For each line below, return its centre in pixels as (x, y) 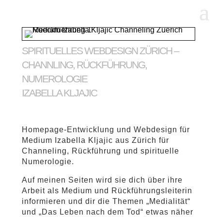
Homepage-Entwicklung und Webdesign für (106, 130)
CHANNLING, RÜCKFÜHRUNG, (84, 65)
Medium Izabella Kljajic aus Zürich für (95, 140)
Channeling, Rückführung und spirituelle (100, 151)
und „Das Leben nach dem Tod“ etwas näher (107, 212)
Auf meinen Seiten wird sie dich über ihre (102, 180)
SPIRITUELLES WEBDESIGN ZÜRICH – (100, 51)
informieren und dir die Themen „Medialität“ (106, 201)
